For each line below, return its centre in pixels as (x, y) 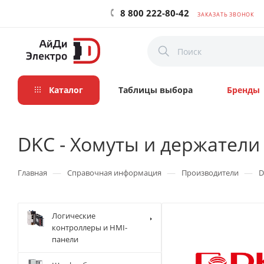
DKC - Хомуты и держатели (139, 144)
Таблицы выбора (156, 90)
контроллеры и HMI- (90, 227)
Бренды (243, 90)
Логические (74, 216)
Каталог (65, 90)
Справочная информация (114, 173)
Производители (210, 173)
